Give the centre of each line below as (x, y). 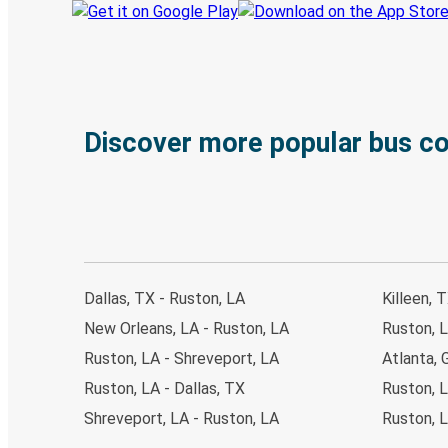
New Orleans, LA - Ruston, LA (186, 328)
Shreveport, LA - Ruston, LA (181, 418)
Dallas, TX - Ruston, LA (164, 298)
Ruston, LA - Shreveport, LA (181, 358)
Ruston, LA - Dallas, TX (164, 388)
